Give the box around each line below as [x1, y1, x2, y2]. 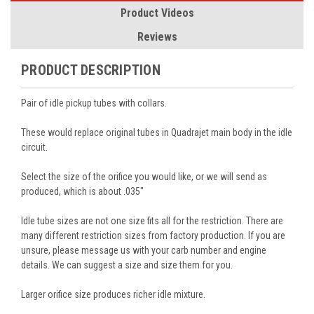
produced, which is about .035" [21, 185, 144, 197]
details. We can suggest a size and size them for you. [21, 259, 233, 271]
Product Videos [120, 6, 194, 20]
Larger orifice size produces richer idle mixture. [21, 288, 205, 300]
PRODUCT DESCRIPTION [21, 61, 161, 78]
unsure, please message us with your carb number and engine [21, 244, 266, 256]
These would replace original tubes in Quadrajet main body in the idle [21, 126, 292, 138]
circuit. [21, 141, 48, 153]
